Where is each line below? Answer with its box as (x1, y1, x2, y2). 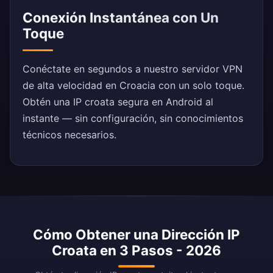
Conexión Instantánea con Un (23, 9, 219, 26)
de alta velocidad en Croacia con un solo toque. (23, 79, 244, 92)
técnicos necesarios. (23, 129, 116, 141)
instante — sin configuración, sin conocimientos (23, 112, 243, 125)
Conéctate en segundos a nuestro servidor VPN (23, 63, 243, 76)
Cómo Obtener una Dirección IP (33, 226, 240, 243)
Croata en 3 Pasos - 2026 (52, 242, 221, 259)
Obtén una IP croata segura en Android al (23, 96, 213, 108)
